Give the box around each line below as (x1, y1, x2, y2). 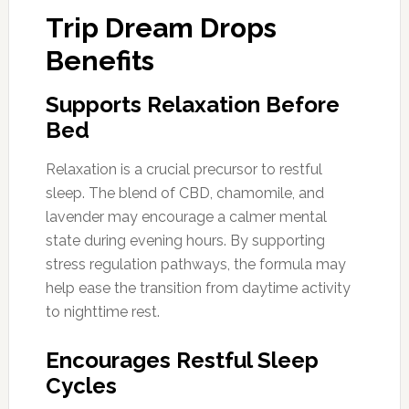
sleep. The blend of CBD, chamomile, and (45, 184, 324, 202)
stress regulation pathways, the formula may (45, 255, 346, 273)
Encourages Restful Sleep (45, 346, 319, 373)
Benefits (45, 44, 154, 77)
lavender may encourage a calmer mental (45, 207, 327, 225)
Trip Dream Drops (45, 11, 277, 44)
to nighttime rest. (45, 302, 160, 320)
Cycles (45, 372, 117, 399)
